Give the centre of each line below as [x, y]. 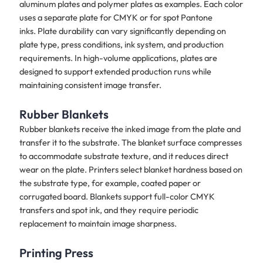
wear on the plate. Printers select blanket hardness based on [131, 169]
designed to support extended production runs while [115, 72]
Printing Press [56, 252]
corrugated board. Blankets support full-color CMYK [117, 196]
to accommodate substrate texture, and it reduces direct [124, 156]
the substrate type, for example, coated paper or [110, 183]
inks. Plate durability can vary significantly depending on [122, 31]
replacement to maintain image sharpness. [98, 223]
